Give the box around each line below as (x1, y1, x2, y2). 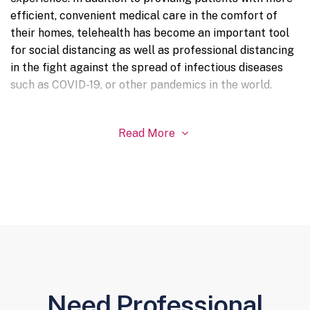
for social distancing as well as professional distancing (10, 43, 294, 57)
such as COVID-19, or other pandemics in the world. (10, 77, 272, 91)
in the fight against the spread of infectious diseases (10, 60, 283, 74)
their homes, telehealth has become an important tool (10, 26, 289, 39)
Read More (118, 126, 178, 140)
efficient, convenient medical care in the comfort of (10, 8, 277, 22)
